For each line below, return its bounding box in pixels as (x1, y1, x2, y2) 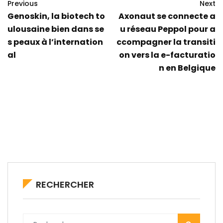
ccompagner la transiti (116, 36, 216, 48)
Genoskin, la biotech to (7, 10, 105, 22)
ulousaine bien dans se (7, 23, 104, 35)
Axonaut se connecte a (118, 10, 216, 22)
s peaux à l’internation (7, 36, 103, 48)
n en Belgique (159, 62, 216, 74)
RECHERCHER (36, 178, 94, 191)
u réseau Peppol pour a (120, 23, 216, 35)
